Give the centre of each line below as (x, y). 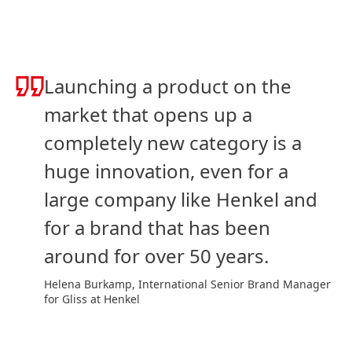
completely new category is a (173, 142)
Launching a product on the (168, 86)
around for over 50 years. (156, 255)
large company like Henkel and (181, 199)
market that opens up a (148, 114)
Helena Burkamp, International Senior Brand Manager (187, 284)
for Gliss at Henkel (92, 299)
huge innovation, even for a (166, 170)
